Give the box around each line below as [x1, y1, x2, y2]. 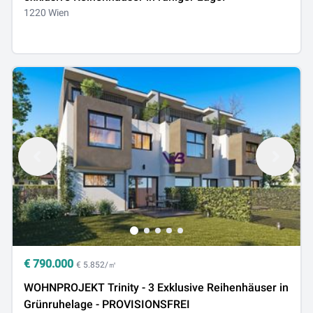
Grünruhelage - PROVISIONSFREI [24, 298, 190, 311]
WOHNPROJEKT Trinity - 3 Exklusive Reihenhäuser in [24, 281, 289, 294]
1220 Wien [24, 7, 69, 18]
